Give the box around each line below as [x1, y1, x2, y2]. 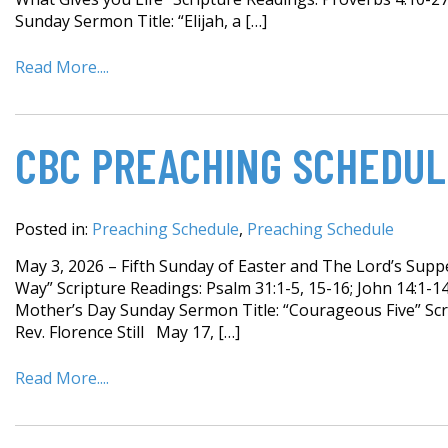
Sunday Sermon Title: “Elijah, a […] [15, 10, 267, 33]
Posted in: [15, 217, 92, 240]
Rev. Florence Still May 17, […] [15, 320, 240, 343]
